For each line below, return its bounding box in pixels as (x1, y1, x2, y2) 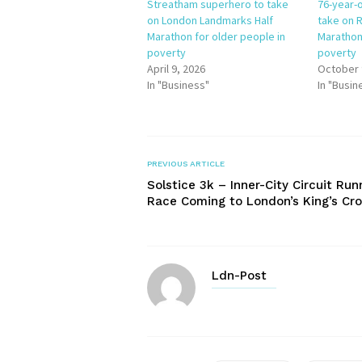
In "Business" (147, 78, 209, 92)
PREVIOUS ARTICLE (147, 159, 225, 168)
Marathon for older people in (147, 29, 285, 44)
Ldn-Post (212, 268, 267, 283)
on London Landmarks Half (147, 13, 273, 27)
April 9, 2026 (147, 61, 205, 76)
